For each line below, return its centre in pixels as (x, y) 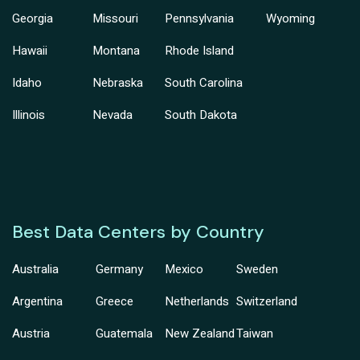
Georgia (33, 19)
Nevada (112, 115)
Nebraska (118, 83)
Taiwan (254, 334)
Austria (31, 334)
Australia (35, 270)
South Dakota (201, 115)
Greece (115, 302)
